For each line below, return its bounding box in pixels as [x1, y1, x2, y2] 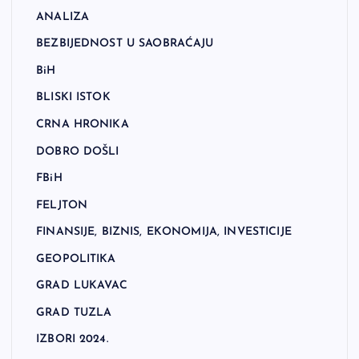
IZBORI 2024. [36, 333, 108, 346]
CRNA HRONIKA [36, 118, 129, 131]
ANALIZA [36, 10, 90, 23]
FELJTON [36, 199, 88, 212]
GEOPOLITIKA [36, 252, 116, 265]
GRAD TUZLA [36, 306, 112, 319]
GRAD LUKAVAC [36, 280, 127, 292]
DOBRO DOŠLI [36, 145, 119, 158]
